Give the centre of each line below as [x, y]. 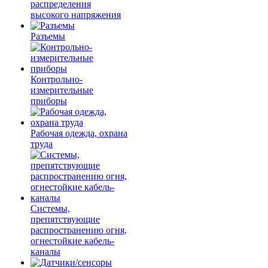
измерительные [62, 90]
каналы [45, 252]
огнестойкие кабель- [72, 241]
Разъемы [48, 36]
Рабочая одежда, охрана [79, 133]
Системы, [50, 208]
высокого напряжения [76, 15]
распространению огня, [79, 230]
